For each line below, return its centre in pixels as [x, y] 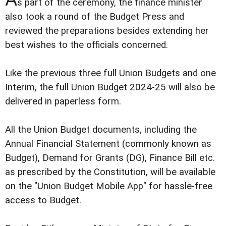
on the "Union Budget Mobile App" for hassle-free [109, 186]
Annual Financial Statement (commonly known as [108, 144]
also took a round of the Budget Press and [95, 16]
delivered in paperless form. [63, 101]
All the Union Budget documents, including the [101, 129]
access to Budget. [43, 200]
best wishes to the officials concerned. [87, 45]
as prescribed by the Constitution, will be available [110, 172]
